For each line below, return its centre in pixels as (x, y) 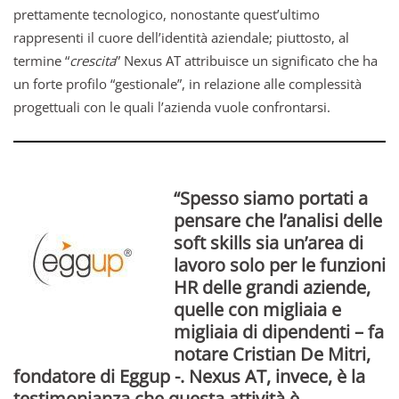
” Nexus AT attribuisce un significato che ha (247, 61)
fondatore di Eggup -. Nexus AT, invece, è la (189, 377)
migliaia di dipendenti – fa (279, 332)
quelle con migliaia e (257, 310)
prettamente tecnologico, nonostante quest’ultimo (167, 15)
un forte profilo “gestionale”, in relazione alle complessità (187, 84)
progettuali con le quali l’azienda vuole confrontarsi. (172, 107)
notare (203, 354)
